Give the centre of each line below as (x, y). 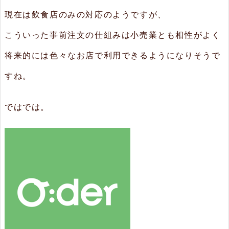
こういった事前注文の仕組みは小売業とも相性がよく (113, 35)
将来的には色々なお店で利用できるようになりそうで (113, 55)
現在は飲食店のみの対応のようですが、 (86, 15)
